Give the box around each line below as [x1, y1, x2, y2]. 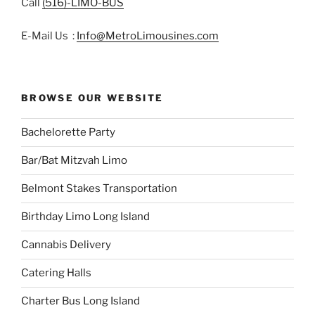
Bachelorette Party [21, 126, 115, 139]
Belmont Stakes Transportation [21, 182, 177, 195]
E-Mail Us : [21, 29, 77, 42]
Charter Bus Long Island [21, 295, 140, 308]
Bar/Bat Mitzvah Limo [21, 154, 127, 167]
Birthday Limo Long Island [21, 210, 150, 224]
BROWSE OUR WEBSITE [21, 92, 164, 104]
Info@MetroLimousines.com [77, 29, 219, 42]
